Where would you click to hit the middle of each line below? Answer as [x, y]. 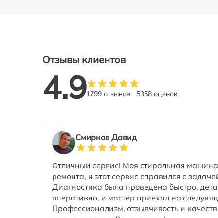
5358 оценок [157, 94]
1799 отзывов [108, 94]
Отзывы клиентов [84, 59]
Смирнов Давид [106, 137]
